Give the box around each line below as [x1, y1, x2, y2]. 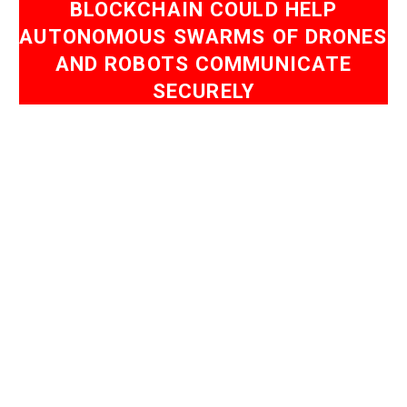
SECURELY [153, 79, 254, 103]
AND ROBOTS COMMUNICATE [55, 52, 352, 75]
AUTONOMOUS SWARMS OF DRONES [19, 25, 388, 48]
